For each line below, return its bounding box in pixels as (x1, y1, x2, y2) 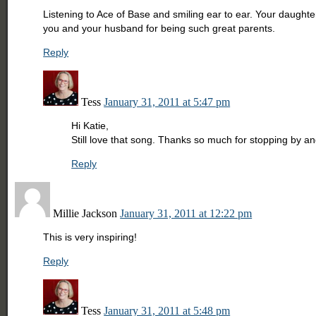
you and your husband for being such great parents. (43, 22, 276, 34)
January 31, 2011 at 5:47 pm (104, 95, 231, 108)
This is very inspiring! (43, 231, 138, 243)
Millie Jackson (53, 207, 118, 219)
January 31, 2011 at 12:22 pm (120, 207, 253, 219)
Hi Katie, (71, 119, 109, 131)
